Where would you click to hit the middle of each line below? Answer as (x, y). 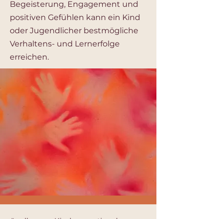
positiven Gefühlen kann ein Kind (75, 17)
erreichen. (29, 57)
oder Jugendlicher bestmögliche (74, 31)
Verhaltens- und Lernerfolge (65, 44)
